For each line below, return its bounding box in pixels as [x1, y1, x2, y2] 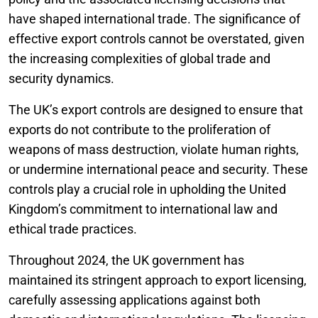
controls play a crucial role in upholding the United [9, 182, 286, 197]
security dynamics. [9, 71, 114, 86]
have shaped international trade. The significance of [9, 11, 300, 26]
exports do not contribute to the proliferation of [9, 122, 270, 137]
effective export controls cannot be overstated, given [9, 31, 305, 46]
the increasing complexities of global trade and [9, 51, 270, 66]
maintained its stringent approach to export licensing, [9, 273, 307, 287]
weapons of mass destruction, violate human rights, [9, 142, 299, 157]
